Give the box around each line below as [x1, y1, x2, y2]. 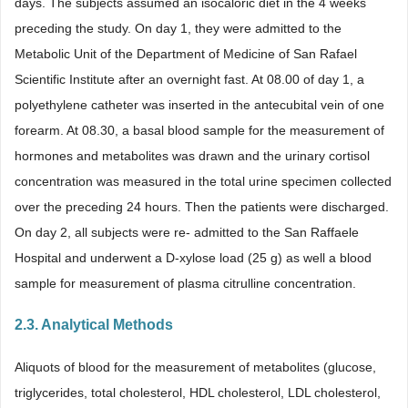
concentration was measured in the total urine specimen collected [15, 174, 392, 189]
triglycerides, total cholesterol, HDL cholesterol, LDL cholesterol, [15, 385, 381, 400]
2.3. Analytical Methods [15, 317, 173, 332]
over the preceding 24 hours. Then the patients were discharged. [15, 199, 389, 214]
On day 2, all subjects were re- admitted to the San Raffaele [15, 225, 359, 240]
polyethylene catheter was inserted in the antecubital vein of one [15, 97, 384, 112]
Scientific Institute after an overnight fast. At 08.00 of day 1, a [15, 72, 364, 87]
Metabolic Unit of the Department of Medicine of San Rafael [15, 46, 357, 61]
